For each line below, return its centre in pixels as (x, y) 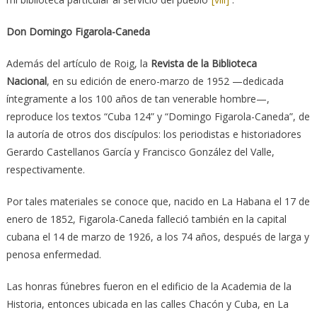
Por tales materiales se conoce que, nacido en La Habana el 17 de (158, 201)
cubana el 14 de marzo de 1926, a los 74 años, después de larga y (157, 236)
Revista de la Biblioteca (203, 63)
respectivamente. (45, 169)
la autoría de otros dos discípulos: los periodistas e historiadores (154, 134)
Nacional (26, 81)
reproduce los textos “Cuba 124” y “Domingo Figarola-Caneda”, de (158, 116)
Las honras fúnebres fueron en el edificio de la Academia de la (149, 286)
